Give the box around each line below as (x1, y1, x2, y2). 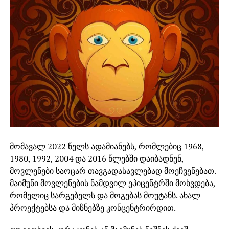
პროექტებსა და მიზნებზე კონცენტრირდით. (9, 201, 176, 213)
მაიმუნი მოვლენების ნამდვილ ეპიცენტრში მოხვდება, (9, 177, 215, 189)
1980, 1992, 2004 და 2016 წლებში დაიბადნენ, (9, 152, 184, 164)
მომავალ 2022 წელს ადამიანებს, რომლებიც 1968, (9, 140, 204, 152)
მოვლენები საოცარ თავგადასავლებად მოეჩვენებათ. (9, 165, 216, 176)
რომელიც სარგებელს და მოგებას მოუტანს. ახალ (9, 189, 200, 201)
